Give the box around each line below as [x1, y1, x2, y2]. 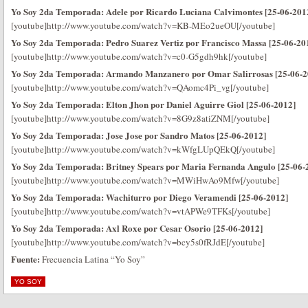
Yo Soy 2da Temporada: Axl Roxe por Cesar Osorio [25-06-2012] [11, 221, 263, 234]
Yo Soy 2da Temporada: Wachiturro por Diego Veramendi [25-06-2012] [11, 190, 288, 203]
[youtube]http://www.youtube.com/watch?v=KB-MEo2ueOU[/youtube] [11, 19, 275, 32]
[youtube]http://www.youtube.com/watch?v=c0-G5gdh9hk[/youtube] [11, 50, 267, 63]
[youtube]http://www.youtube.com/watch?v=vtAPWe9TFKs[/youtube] [11, 205, 270, 217]
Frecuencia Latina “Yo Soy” [40, 253, 145, 265]
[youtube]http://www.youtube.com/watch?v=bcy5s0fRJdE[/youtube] [11, 236, 265, 248]
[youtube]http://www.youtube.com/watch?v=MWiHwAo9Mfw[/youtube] [11, 174, 279, 186]
